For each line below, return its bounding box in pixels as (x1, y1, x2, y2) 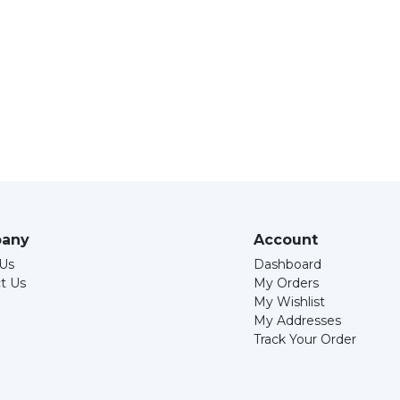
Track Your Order (253, 331, 356, 347)
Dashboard (253, 256, 321, 272)
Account (253, 231, 318, 248)
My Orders (253, 275, 319, 291)
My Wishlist (253, 294, 325, 310)
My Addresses (253, 312, 341, 329)
